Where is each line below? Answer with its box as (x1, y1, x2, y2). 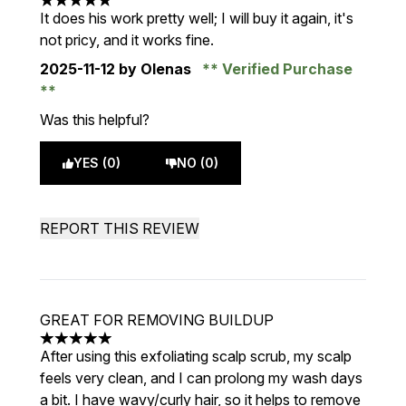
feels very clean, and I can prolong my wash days (40, 369, 362, 387)
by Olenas (115, 60, 195, 78)
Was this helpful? (40, 111, 150, 129)
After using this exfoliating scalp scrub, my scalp (40, 347, 352, 365)
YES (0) (73, 155, 121, 170)
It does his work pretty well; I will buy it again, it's (40, 9, 353, 27)
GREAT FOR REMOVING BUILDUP (40, 311, 274, 329)
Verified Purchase (218, 60, 353, 78)
